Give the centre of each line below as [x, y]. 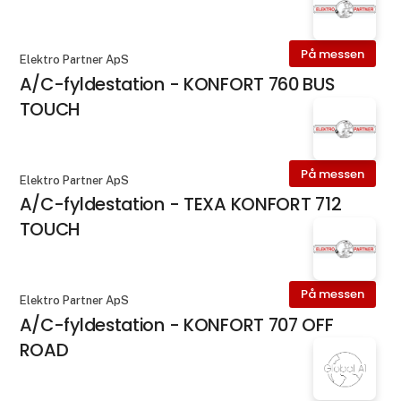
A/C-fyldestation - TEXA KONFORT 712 [180, 205]
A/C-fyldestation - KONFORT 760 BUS [177, 85]
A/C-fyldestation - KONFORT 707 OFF [176, 324]
